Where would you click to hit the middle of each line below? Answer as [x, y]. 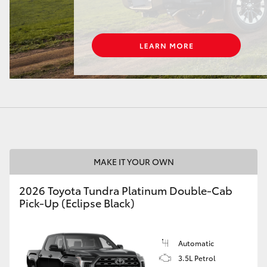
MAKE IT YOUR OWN [133, 162]
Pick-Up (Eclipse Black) [77, 203]
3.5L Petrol [197, 258]
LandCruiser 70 [32, 65]
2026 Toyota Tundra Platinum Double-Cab [126, 190]
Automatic [196, 243]
